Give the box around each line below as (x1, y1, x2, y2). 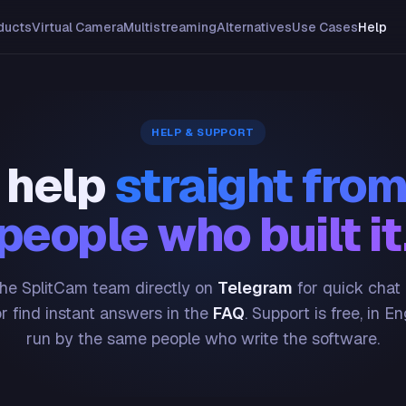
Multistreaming (122, 19, 217, 35)
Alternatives (216, 19, 292, 35)
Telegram (217, 277, 293, 298)
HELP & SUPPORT (151, 125, 255, 139)
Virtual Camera (31, 19, 123, 35)
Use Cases (291, 19, 358, 35)
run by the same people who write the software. (26, 328, 380, 349)
